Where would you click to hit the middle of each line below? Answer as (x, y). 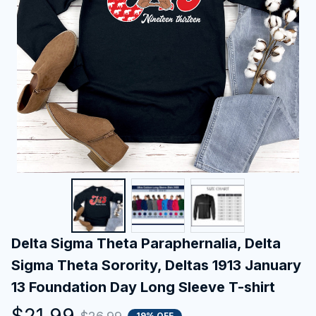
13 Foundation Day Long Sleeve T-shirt (143, 287)
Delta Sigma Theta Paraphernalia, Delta (146, 243)
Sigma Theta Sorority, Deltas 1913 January (156, 265)
